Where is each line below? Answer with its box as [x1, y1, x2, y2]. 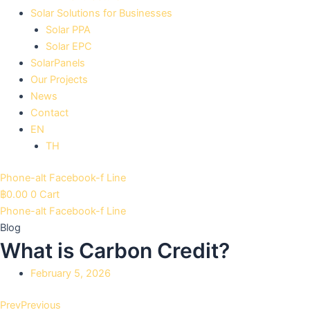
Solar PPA [45, 23, 91, 36]
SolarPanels [30, 56, 85, 69]
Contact [30, 106, 69, 119]
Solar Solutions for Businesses [30, 6, 172, 19]
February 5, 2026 [30, 266, 111, 280]
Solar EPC [45, 39, 92, 53]
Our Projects [30, 73, 88, 86]
